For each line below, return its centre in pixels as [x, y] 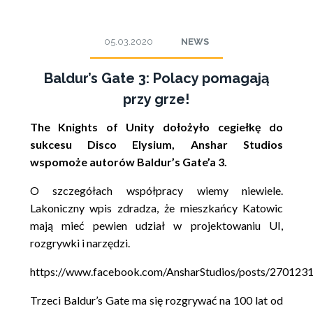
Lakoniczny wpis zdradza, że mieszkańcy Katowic [156, 208]
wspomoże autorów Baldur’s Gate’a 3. [128, 161]
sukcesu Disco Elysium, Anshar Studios [156, 144]
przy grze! [156, 99]
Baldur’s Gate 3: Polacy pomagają [156, 78]
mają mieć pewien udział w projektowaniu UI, [156, 225]
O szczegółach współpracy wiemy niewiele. [156, 190]
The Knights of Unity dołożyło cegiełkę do [156, 126]
